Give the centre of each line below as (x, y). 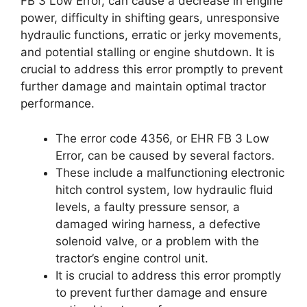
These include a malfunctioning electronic (170, 172)
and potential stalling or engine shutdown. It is (148, 52)
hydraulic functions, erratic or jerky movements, (151, 35)
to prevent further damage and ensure (161, 292)
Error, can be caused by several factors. (165, 155)
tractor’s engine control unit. (132, 258)
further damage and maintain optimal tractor (143, 86)
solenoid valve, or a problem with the (157, 241)
